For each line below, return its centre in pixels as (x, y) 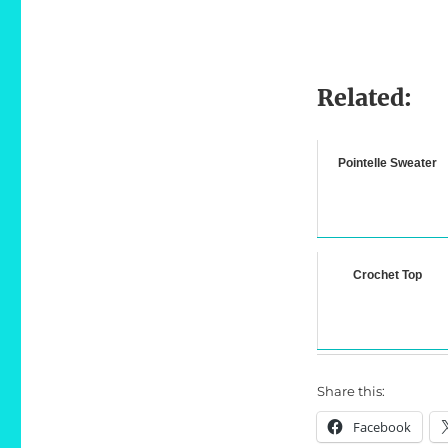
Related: (364, 98)
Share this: (350, 391)
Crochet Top (388, 275)
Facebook (381, 427)
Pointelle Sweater (388, 163)
